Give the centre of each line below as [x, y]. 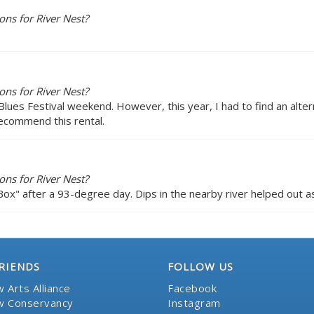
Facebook [192, 288]
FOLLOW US [200, 266]
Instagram [194, 302]
